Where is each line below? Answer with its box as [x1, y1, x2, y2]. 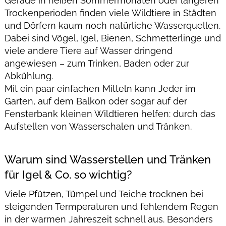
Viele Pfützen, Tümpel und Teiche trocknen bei [4, 189, 203, 200]
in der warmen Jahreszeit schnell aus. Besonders [4, 214, 213, 225]
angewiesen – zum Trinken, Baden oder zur [4, 58, 189, 69]
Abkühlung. [4, 70, 53, 81]
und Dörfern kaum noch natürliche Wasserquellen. [4, 20, 220, 31]
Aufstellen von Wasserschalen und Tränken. [4, 121, 192, 132]
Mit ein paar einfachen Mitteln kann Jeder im [4, 83, 196, 94]
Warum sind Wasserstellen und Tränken [4, 153, 211, 166]
